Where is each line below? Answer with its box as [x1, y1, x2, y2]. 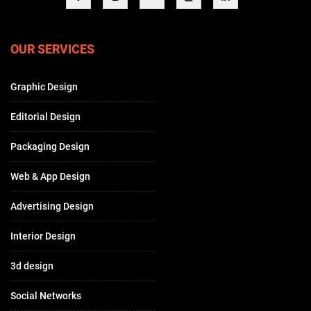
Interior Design [10, 230, 76, 242]
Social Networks [10, 289, 81, 301]
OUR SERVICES [10, 41, 94, 56]
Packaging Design [10, 140, 90, 152]
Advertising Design [10, 200, 94, 212]
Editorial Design [10, 110, 81, 122]
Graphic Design [10, 81, 78, 92]
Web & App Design [10, 170, 90, 182]
